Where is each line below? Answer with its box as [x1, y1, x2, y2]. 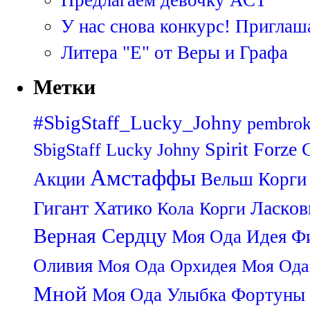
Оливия [33, 255, 93, 277]
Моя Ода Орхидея [98, 256, 237, 277]
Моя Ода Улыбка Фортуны [92, 284, 305, 306]
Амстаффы [90, 165, 196, 191]
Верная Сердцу [33, 225, 167, 248]
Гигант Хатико [33, 197, 152, 219]
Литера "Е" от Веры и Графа [61, 42, 288, 63]
